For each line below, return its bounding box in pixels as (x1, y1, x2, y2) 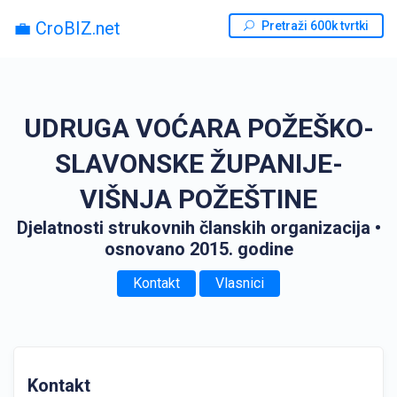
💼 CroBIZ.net (13, 17, 121, 39)
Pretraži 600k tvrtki (261, 19, 369, 33)
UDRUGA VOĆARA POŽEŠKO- (23, 113, 374, 144)
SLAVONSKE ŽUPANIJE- (54, 148, 343, 179)
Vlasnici (215, 275, 264, 292)
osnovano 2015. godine (104, 238, 293, 260)
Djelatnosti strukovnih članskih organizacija (16, 217, 370, 238)
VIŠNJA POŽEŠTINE (80, 183, 317, 214)
